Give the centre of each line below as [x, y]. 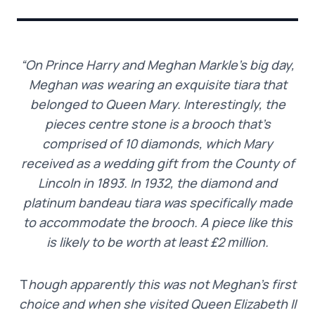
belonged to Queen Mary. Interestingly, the [157, 104]
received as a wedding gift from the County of [157, 163]
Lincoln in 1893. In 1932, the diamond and [157, 182]
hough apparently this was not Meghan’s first [162, 284]
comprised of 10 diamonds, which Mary [157, 143]
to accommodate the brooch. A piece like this [157, 222]
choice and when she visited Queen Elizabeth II [157, 303]
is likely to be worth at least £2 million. [157, 242]
